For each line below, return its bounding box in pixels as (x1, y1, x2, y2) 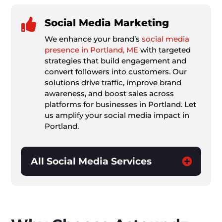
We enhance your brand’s (44, 34, 142, 44)
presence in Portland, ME (44, 45, 138, 55)
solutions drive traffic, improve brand (44, 78, 181, 88)
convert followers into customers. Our (44, 67, 187, 77)
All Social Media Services (31, 156, 152, 167)
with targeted (138, 45, 191, 55)
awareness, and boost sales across (44, 89, 174, 99)
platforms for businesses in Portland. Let (44, 100, 196, 110)
